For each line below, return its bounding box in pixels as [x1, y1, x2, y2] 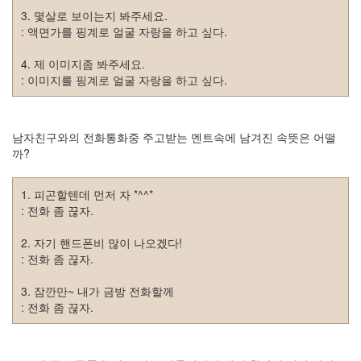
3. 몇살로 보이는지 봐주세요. [21, 7, 168, 23]
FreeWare [5, 267, 56, 284]
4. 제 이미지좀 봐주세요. [21, 56, 145, 72]
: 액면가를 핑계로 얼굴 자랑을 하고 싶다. [21, 23, 227, 39]
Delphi [5, 52, 58, 81]
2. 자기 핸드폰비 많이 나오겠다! [21, 234, 182, 251]
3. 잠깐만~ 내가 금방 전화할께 [21, 283, 174, 299]
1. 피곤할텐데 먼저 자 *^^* [21, 186, 153, 202]
